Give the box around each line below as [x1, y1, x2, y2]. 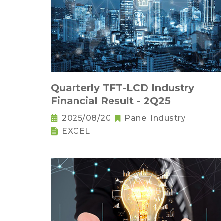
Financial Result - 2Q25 [51, 95, 171, 107]
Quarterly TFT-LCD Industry [51, 82, 194, 94]
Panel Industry [124, 113, 185, 123]
